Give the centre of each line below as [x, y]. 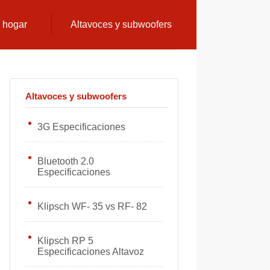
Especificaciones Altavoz [91, 252]
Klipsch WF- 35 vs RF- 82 [92, 206]
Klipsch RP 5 [65, 241]
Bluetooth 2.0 [66, 161]
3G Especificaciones [81, 127]
